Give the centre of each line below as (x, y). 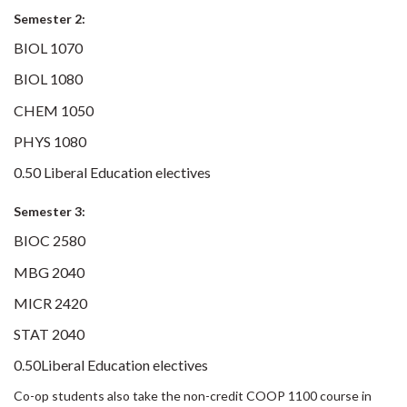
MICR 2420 (50, 303)
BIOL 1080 (48, 79)
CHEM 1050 (54, 110)
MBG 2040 (49, 272)
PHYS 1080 (50, 142)
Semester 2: (50, 19)
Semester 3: (50, 212)
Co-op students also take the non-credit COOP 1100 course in (193, 395)
